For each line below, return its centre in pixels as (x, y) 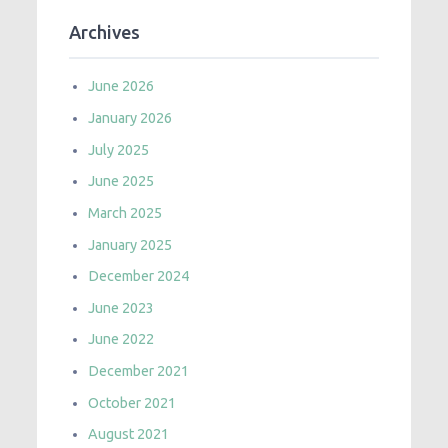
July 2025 (119, 149)
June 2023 (121, 307)
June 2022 (121, 339)
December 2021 (139, 371)
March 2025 (125, 212)
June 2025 (121, 181)
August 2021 (129, 434)
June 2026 (121, 86)
